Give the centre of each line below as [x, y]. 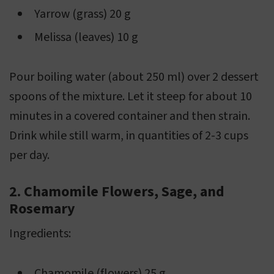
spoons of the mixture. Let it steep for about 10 [131, 97]
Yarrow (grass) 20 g [83, 14]
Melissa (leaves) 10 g [86, 38]
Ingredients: [40, 234]
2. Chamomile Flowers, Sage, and [117, 192]
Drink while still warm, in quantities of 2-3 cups [129, 136]
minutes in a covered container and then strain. [130, 117]
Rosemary [42, 209]
